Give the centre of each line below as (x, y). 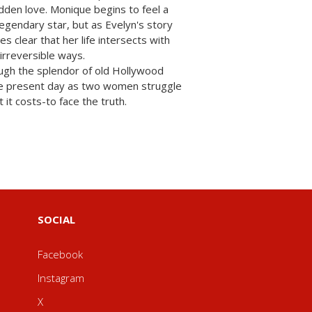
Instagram (61, 278)
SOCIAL (56, 219)
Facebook (60, 254)
